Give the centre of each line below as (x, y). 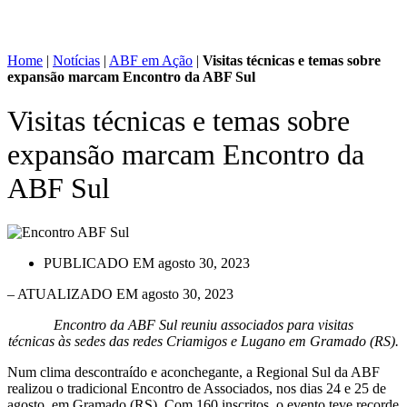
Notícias (76, 60)
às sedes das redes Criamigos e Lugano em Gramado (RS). (228, 342)
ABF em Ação (151, 60)
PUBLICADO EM (99, 263)
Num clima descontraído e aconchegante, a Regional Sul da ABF (194, 372)
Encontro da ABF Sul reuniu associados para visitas (203, 325)
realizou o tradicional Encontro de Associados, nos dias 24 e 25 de (197, 389)
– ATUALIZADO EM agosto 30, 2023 (120, 294)
